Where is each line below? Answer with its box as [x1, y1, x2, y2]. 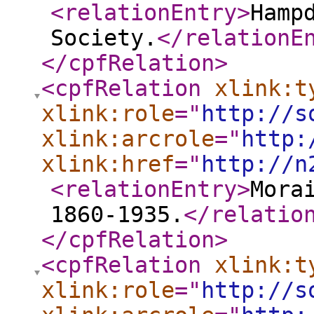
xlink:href [41, 151, 175, 177]
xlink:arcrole [41, 126, 214, 151]
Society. [50, 25, 157, 50]
